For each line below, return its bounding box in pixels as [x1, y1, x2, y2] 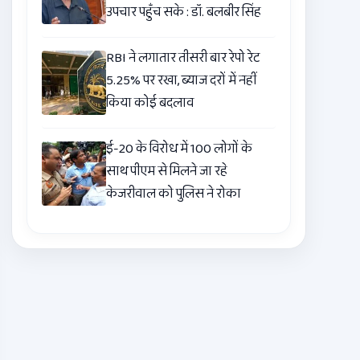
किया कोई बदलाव [106, 92, 194, 115]
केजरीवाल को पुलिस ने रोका [106, 183, 242, 206]
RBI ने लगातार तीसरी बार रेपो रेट [106, 47, 260, 70]
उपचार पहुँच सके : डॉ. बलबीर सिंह [106, 2, 262, 24]
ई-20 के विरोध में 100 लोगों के [106, 138, 253, 161]
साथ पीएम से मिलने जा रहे [106, 161, 228, 183]
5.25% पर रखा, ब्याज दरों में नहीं [106, 70, 257, 92]
